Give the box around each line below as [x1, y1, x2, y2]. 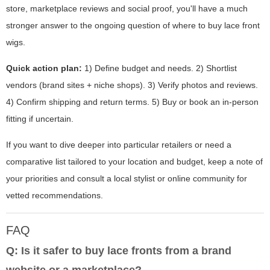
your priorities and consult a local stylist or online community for [6, 174, 247, 184]
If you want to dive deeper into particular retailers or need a [6, 140, 231, 150]
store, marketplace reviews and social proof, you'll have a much [6, 4, 248, 14]
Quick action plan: [6, 63, 82, 74]
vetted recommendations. [6, 190, 103, 201]
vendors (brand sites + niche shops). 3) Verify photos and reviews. [6, 80, 258, 90]
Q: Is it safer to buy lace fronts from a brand [6, 245, 231, 257]
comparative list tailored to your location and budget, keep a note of [6, 157, 263, 167]
